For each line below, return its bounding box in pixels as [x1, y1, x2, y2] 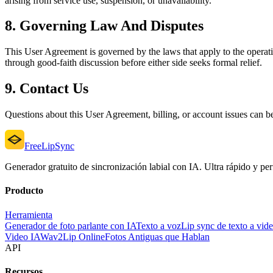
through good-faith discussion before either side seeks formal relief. [5, 57, 262, 68]
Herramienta [5, 209, 52, 220]
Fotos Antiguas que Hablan [105, 231, 210, 242]
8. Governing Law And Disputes [5, 18, 204, 34]
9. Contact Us [5, 80, 88, 97]
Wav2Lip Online [40, 231, 105, 242]
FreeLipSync [24, 141, 74, 152]
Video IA [5, 231, 40, 242]
